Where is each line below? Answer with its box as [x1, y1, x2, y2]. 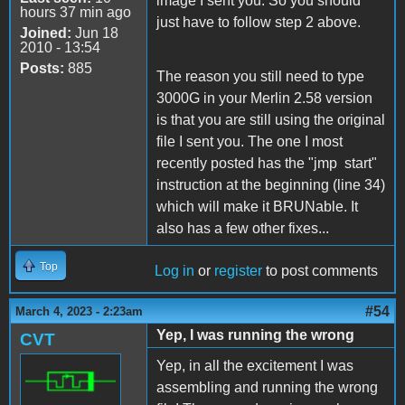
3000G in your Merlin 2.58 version [156, 89, 372, 106]
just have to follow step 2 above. [156, 14, 361, 30]
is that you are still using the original [156, 111, 385, 127]
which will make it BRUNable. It [156, 198, 358, 214]
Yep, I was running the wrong [156, 326, 354, 343]
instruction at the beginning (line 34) [156, 176, 385, 193]
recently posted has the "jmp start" [156, 155, 377, 171]
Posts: [20, 60, 64, 76]
